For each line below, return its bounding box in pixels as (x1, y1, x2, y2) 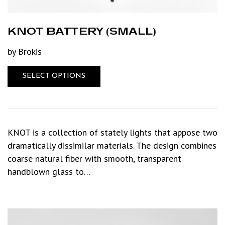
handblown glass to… (8, 165, 91, 177)
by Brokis (8, 45, 42, 57)
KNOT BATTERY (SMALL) (8, 24, 156, 37)
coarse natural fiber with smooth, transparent (8, 152, 181, 164)
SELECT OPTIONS (23, 72, 85, 80)
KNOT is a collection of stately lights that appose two (8, 126, 217, 138)
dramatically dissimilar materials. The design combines (8, 139, 216, 151)
